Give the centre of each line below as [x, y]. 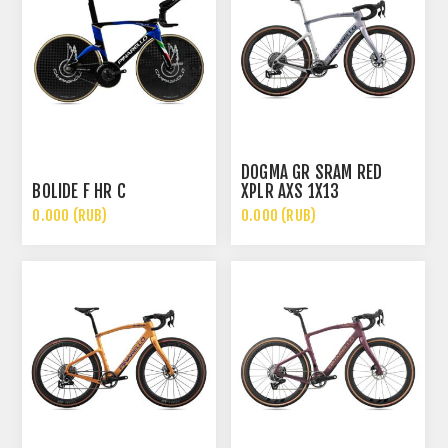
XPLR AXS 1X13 [290, 192]
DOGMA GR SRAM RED [312, 173]
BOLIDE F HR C [79, 192]
